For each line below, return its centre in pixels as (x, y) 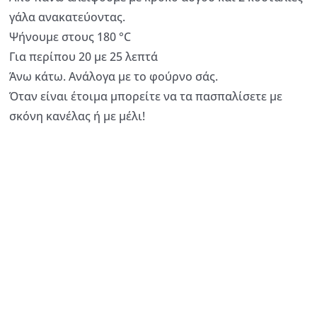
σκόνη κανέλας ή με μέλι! (77, 116)
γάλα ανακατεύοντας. (67, 17)
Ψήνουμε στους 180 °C (70, 36)
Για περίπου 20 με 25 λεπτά (83, 56)
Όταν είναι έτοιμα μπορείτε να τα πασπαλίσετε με (146, 96)
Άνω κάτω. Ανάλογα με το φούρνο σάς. (114, 76)
